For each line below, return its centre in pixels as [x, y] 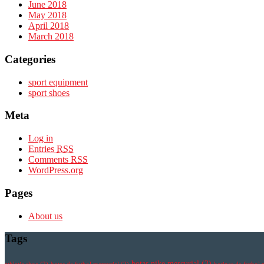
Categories [30, 60]
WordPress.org [56, 170]
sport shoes [49, 93]
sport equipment [58, 82]
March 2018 [51, 37]
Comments [49, 160]
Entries [42, 149]
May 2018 [47, 15]
